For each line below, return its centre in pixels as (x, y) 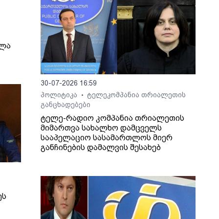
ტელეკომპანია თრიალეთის (137, 95)
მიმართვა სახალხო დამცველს (101, 128)
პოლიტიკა (60, 95)
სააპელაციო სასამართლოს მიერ (107, 138)
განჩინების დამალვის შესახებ (101, 148)
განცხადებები (66, 105)
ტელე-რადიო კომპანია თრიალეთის (113, 118)
